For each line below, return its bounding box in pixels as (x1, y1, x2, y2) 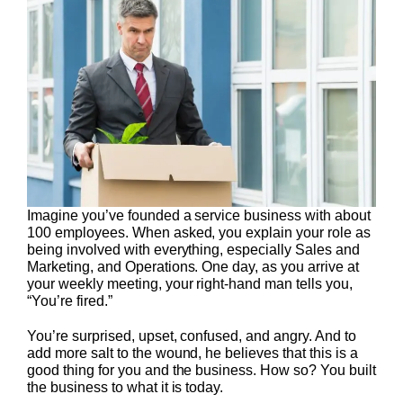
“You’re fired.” (27, 292, 112, 309)
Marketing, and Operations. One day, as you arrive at (27, 258, 359, 274)
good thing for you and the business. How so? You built (27, 362, 376, 378)
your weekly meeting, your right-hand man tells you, (27, 275, 353, 291)
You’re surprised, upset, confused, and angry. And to (27, 327, 356, 344)
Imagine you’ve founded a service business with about (27, 207, 371, 223)
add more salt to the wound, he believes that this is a (27, 345, 358, 361)
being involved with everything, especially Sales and (27, 241, 360, 257)
